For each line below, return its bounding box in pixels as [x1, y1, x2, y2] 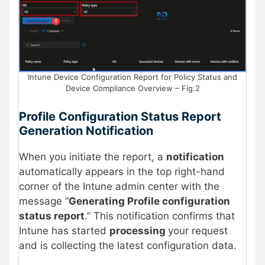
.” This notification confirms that [85, 209, 235, 222]
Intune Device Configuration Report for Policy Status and [28, 72, 237, 82]
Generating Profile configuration [69, 195, 230, 207]
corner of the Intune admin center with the [19, 180, 219, 192]
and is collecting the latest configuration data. [19, 239, 237, 251]
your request [168, 224, 228, 237]
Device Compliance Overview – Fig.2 [65, 83, 200, 93]
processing [109, 224, 168, 237]
